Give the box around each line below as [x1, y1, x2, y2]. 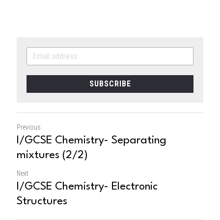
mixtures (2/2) [17, 150, 88, 161]
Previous [17, 123, 41, 131]
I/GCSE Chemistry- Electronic [17, 181, 158, 192]
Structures [17, 196, 67, 207]
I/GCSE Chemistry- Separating [17, 135, 166, 146]
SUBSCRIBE [89, 79, 131, 88]
